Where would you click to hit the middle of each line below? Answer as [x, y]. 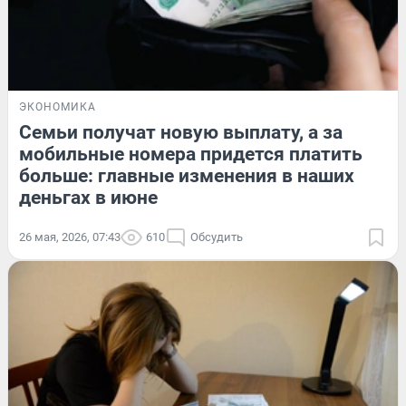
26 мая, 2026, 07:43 [70, 237]
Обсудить [217, 237]
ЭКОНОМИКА [58, 107]
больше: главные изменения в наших [187, 176]
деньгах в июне [88, 198]
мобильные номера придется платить [191, 155]
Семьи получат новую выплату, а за [181, 133]
